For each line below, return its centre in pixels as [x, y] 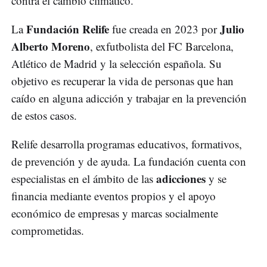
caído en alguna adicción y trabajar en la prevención [129, 98]
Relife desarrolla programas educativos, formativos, [127, 144]
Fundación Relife [68, 29]
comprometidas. [48, 230]
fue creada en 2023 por [164, 29]
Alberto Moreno [51, 46]
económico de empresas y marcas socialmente [115, 213]
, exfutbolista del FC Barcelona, [162, 46]
